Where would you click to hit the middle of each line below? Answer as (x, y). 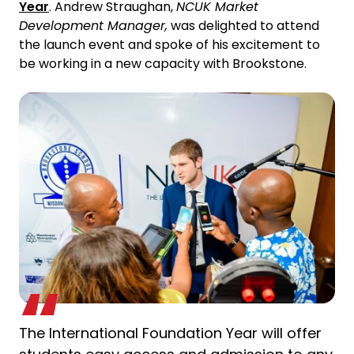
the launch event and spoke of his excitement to (169, 45)
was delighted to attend (243, 26)
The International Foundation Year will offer (170, 333)
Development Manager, (93, 26)
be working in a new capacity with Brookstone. (163, 64)
